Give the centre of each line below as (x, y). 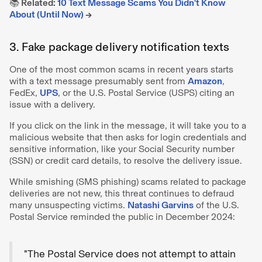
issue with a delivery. (54, 104)
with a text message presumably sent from (99, 81)
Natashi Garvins (161, 205)
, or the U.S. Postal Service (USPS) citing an (146, 92)
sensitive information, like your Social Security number (122, 149)
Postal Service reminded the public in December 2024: (123, 216)
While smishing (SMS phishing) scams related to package (128, 181)
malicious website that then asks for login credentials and (128, 137)
